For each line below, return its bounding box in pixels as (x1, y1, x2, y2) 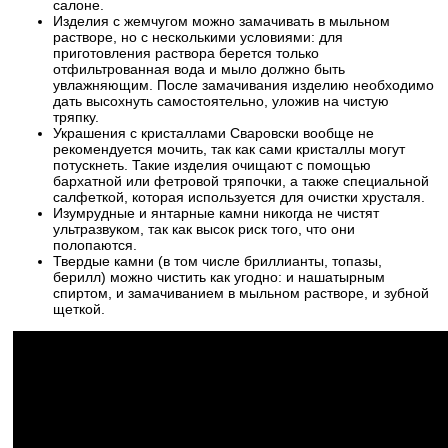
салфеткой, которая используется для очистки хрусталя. (53, 189, 425, 206)
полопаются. (53, 237, 137, 254)
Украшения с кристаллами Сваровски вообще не (53, 125, 374, 142)
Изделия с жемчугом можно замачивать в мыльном (53, 13, 390, 30)
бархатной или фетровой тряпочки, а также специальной (53, 173, 429, 190)
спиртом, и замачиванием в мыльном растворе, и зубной (53, 285, 429, 302)
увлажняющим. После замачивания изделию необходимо (53, 77, 434, 94)
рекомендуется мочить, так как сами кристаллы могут (53, 141, 405, 158)
